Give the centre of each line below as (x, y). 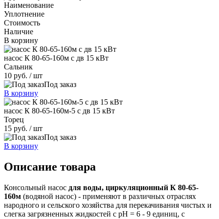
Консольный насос (36, 187)
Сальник (18, 66)
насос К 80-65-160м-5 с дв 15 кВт (59, 110)
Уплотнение (24, 14)
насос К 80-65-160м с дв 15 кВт (56, 58)
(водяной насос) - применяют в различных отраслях (109, 196)
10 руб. (17, 75)
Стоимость (22, 22)
